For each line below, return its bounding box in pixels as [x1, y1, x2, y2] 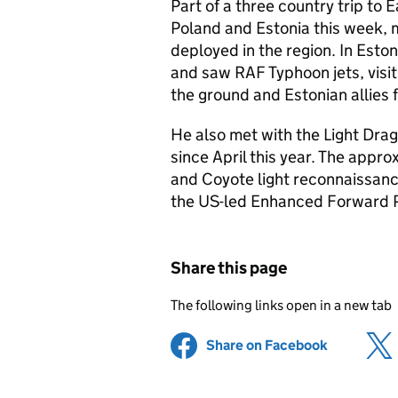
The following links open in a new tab [171, 297, 392, 314]
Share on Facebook [206, 337, 328, 354]
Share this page [171, 258, 287, 278]
